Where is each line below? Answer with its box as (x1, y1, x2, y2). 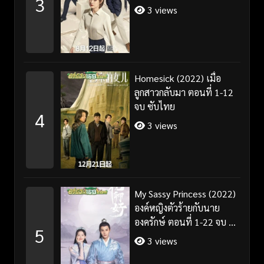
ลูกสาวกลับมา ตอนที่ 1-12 (134, 86, 233, 99)
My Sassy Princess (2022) (134, 187, 236, 200)
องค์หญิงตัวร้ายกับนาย (134, 202, 220, 214)
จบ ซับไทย (134, 100, 175, 113)
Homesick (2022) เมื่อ (134, 72, 221, 85)
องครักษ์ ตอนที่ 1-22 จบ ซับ (134, 216, 240, 229)
